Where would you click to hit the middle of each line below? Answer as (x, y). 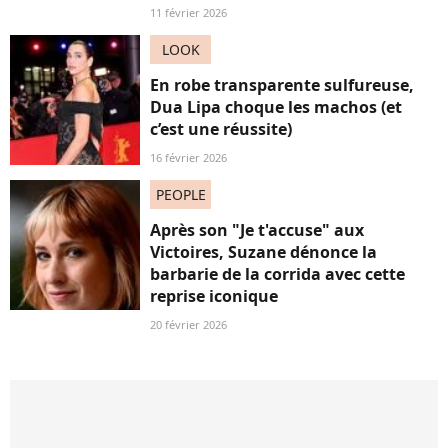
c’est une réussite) (221, 128)
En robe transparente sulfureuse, (282, 84)
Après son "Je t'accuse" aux (257, 229)
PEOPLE (180, 194)
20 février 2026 (188, 324)
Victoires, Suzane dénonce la (263, 251)
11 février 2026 (188, 12)
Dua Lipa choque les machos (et (276, 106)
